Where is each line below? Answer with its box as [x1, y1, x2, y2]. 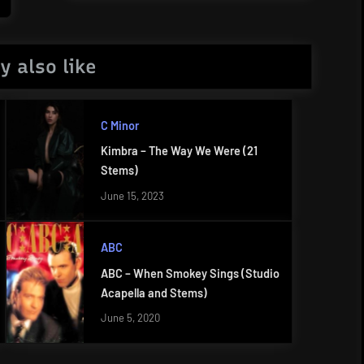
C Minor [100, 118, 139, 132]
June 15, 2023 [100, 188, 164, 202]
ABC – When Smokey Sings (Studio [100, 266, 279, 281]
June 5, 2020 [100, 311, 160, 325]
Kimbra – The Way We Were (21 [100, 144, 258, 158]
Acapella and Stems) [100, 286, 207, 301]
